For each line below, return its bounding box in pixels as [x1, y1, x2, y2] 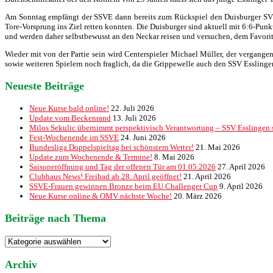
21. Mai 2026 [196, 143, 240, 152]
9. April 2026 [219, 182, 263, 191]
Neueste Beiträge [5, 80, 84, 93]
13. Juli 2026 [113, 113, 156, 123]
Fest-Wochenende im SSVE [29, 133, 119, 143]
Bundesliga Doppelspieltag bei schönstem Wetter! [29, 143, 194, 152]
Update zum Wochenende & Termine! [29, 152, 152, 162]
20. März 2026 [174, 191, 222, 201]
